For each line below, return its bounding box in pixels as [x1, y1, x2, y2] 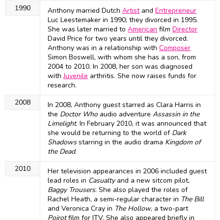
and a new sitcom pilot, [115, 176, 190, 186]
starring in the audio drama [77, 137, 165, 147]
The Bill [181, 194, 204, 204]
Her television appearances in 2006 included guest [48, 166, 207, 176]
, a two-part [151, 204, 189, 214]
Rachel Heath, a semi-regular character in [48, 194, 181, 204]
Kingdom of [165, 137, 201, 147]
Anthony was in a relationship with [48, 43, 160, 53]
